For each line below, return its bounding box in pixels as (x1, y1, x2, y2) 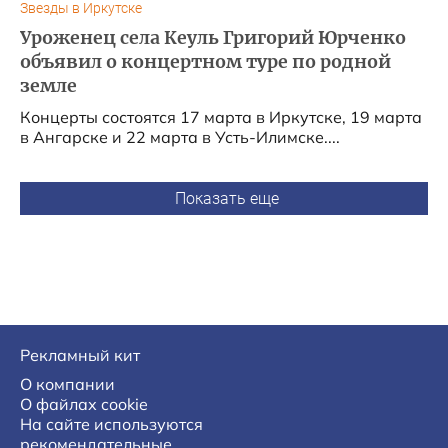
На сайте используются (20, 414, 203, 434)
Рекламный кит (20, 345, 140, 365)
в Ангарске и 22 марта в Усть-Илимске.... (20, 127, 340, 147)
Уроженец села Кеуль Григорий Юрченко (20, 27, 406, 49)
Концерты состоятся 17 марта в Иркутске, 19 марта (20, 107, 422, 127)
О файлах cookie (20, 394, 148, 414)
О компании (20, 374, 115, 394)
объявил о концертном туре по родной (20, 51, 391, 73)
